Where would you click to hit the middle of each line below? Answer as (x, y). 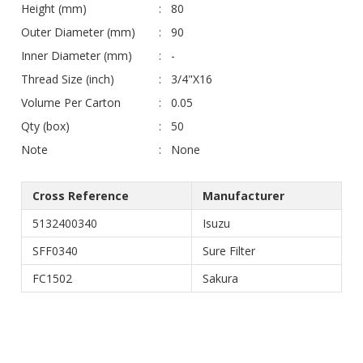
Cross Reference (81, 195)
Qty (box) (45, 126)
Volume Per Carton (71, 102)
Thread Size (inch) (68, 79)
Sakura (220, 278)
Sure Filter (229, 250)
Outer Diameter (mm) (78, 32)
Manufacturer (243, 195)
